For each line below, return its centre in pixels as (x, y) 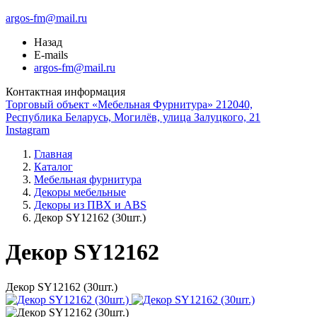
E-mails (51, 55)
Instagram (28, 130)
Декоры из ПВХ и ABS (90, 205)
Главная (53, 154)
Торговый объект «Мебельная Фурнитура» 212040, (129, 104)
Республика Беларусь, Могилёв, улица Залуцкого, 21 (133, 117)
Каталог (53, 167)
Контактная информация (65, 92)
